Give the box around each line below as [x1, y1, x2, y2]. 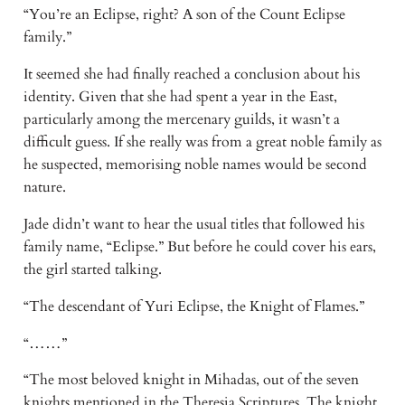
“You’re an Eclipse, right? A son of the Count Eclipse [23, 5, 345, 25]
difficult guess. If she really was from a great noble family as [23, 131, 381, 152]
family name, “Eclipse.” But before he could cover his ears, [23, 236, 376, 257]
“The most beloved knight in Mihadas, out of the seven [23, 370, 359, 391]
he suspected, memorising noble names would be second [23, 154, 367, 174]
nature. [23, 176, 70, 197]
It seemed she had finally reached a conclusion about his [23, 63, 360, 84]
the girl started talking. [23, 259, 165, 279]
